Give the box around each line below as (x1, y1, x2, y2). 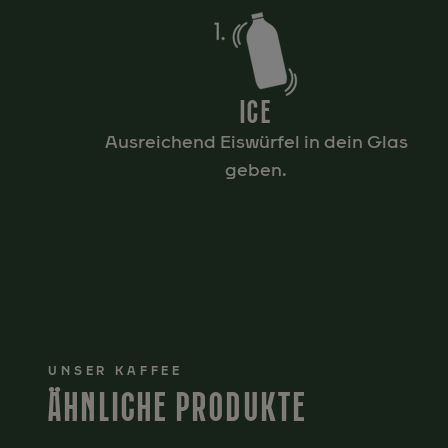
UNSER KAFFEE (48, 364, 184, 378)
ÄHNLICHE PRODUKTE (48, 383, 308, 431)
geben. (225, 159, 287, 181)
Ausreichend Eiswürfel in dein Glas (104, 131, 408, 153)
